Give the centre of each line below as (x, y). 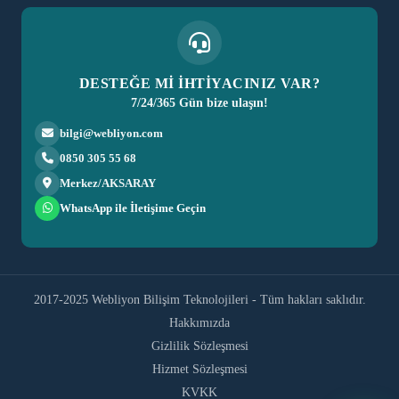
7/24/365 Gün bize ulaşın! (199, 102)
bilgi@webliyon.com (111, 133)
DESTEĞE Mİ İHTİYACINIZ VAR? (199, 83)
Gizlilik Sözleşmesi (199, 346)
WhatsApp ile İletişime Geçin (133, 208)
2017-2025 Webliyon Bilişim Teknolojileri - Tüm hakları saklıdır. (199, 299)
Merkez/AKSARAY (108, 183)
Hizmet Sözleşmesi (199, 369)
